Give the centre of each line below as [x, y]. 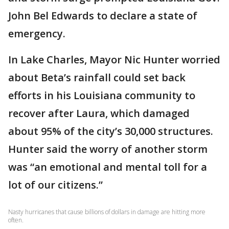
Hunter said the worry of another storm [108, 149]
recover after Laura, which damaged [99, 113]
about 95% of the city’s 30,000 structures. [111, 131]
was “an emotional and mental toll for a [108, 167]
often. [16, 220]
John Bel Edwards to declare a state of [103, 16]
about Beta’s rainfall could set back [97, 78]
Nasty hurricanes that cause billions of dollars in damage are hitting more [107, 212]
